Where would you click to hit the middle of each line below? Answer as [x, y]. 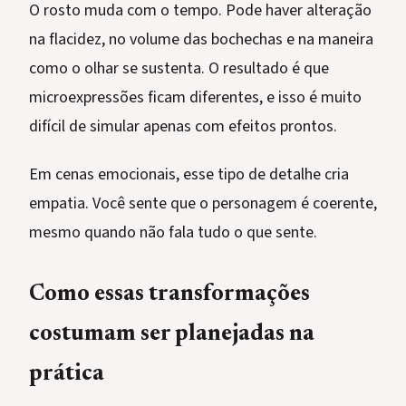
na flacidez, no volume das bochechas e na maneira [201, 40]
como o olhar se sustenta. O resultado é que [179, 69]
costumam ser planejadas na [172, 335]
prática [67, 375]
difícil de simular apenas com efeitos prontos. [183, 127]
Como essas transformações [169, 295]
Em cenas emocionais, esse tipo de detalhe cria [189, 175]
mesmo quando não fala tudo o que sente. [173, 233]
